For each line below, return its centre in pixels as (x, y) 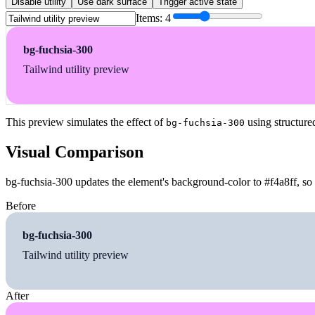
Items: (150, 18)
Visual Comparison (75, 152)
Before (21, 205)
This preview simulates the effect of (86, 122)
